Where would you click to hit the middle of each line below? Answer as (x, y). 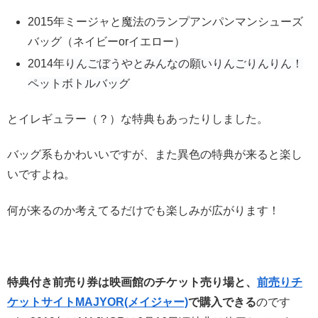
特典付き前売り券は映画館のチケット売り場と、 (132, 282)
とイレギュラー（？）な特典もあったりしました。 (138, 119)
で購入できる (222, 302)
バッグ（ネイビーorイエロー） (107, 41)
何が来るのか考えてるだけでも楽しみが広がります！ (143, 210)
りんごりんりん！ (258, 63)
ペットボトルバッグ (79, 83)
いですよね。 (41, 175)
